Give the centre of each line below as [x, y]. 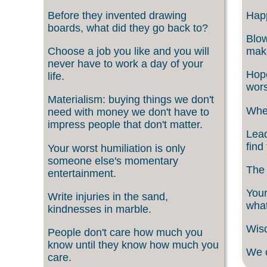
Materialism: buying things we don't [131, 100]
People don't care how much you [125, 232]
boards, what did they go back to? [128, 28]
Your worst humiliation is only [117, 148]
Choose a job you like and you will [128, 52]
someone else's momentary [113, 161]
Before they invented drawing [117, 15]
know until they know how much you [133, 245]
